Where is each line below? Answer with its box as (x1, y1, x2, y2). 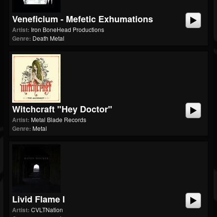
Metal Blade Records (31, 115, 86, 124)
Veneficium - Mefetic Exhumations (12, 13, 153, 25)
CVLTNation (31, 205, 63, 214)
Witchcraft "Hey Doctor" (12, 103, 112, 115)
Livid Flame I (12, 193, 65, 205)
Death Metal (32, 34, 64, 42)
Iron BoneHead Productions (31, 25, 104, 33)
